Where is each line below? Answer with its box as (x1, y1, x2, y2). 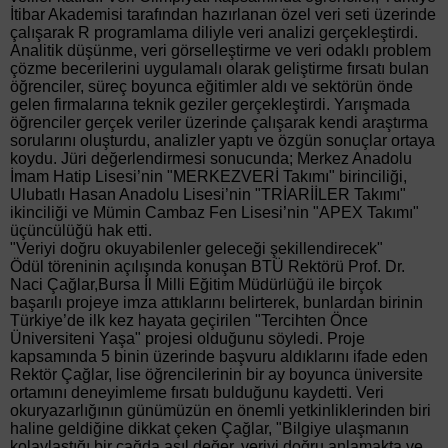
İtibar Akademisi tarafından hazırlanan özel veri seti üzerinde (10, 6, 436, 24)
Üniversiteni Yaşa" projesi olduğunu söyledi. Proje (10, 330, 365, 348)
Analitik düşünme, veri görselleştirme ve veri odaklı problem (10, 42, 431, 60)
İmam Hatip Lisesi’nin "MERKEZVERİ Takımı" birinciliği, (10, 168, 407, 186)
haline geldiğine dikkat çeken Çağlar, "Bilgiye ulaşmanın (10, 420, 409, 438)
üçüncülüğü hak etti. (10, 222, 152, 240)
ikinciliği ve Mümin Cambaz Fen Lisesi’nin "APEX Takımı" (10, 204, 419, 222)
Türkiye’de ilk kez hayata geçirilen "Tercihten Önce (10, 312, 368, 330)
